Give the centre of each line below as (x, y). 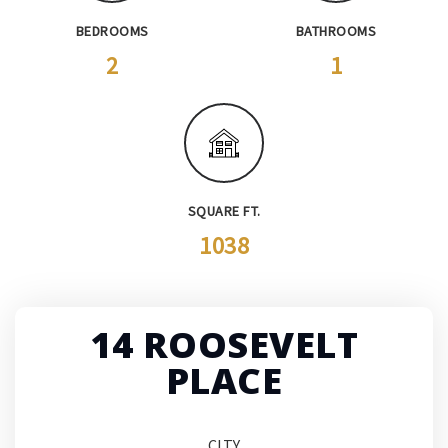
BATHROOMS (336, 31)
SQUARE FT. (224, 211)
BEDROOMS (112, 31)
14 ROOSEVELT (224, 345)
